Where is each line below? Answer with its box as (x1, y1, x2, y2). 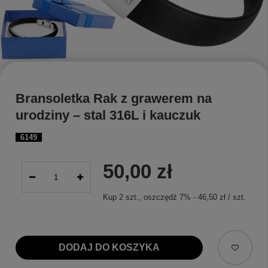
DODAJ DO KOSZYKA (58, 242, 160, 253)
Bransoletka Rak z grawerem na (16, 91, 212, 106)
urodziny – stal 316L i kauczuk (16, 108, 200, 123)
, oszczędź (138, 193, 179, 202)
